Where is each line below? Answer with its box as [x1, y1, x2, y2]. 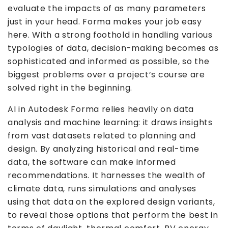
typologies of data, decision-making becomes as [8, 42, 219, 54]
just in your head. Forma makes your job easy [8, 15, 202, 27]
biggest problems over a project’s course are [8, 68, 205, 80]
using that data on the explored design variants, [8, 195, 215, 208]
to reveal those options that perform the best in [8, 209, 218, 221]
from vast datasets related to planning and [8, 129, 196, 141]
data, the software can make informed [8, 156, 176, 168]
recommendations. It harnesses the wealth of [8, 169, 206, 181]
